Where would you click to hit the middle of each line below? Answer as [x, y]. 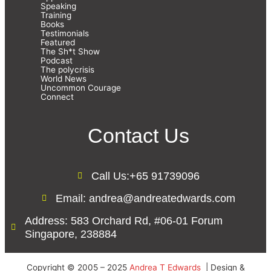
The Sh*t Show [70, 51]
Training [56, 15]
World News [64, 78]
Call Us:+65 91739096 [145, 176]
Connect [57, 96]
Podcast [57, 60]
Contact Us [139, 135]
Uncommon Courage [81, 87]
